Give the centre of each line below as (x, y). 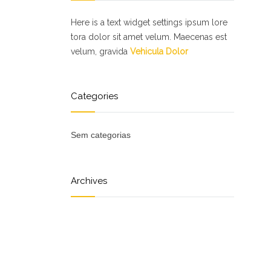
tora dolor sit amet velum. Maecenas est (149, 37)
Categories (94, 96)
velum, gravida (100, 51)
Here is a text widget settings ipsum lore (149, 22)
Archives (89, 181)
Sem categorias (101, 135)
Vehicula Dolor (159, 51)
